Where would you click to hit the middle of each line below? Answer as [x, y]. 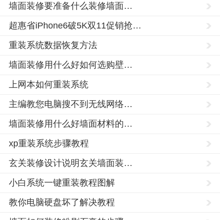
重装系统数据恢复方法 [53, 45]
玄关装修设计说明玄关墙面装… [71, 163]
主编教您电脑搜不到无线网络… [71, 104]
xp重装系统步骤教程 [49, 143]
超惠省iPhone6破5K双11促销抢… [75, 25]
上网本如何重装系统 [49, 84]
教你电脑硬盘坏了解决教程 [62, 202]
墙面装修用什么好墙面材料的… [71, 124]
